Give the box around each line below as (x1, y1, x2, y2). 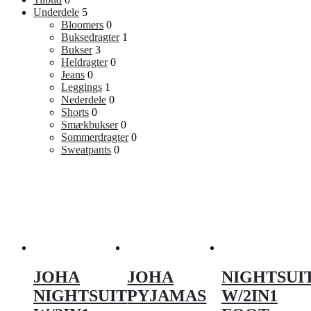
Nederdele (61, 94, 106, 106)
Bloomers (61, 19, 103, 31)
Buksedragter (61, 31, 119, 44)
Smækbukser (61, 119, 118, 131)
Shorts (61, 106, 89, 119)
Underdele (33, 6, 79, 19)
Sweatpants (61, 144, 111, 156)
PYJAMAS (127, 286, 207, 305)
